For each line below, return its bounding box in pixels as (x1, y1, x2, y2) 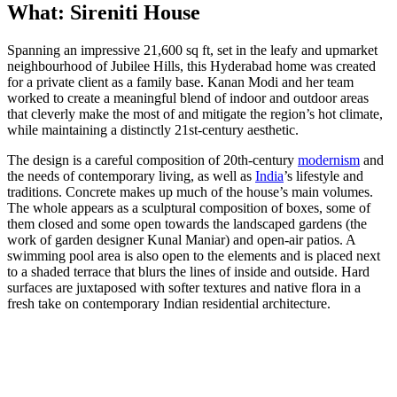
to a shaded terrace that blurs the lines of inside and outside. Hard (7, 263, 370, 279)
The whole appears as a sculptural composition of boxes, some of (7, 199, 370, 215)
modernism (298, 152, 360, 167)
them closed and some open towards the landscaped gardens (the (7, 215, 367, 231)
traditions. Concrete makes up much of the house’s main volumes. (7, 183, 373, 199)
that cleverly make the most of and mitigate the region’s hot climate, (7, 105, 383, 121)
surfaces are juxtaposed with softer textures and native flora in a (7, 279, 361, 295)
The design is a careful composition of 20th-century (7, 152, 298, 167)
